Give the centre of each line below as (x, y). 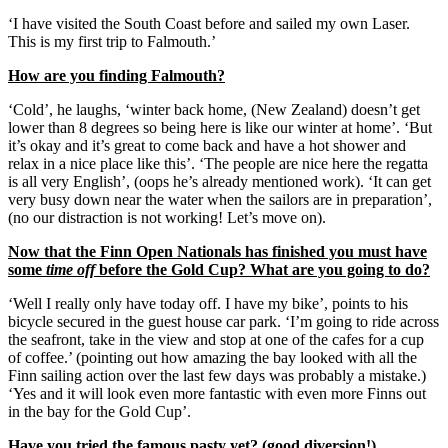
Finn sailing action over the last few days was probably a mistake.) (217, 376)
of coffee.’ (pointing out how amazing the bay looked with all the (212, 358)
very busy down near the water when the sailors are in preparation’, (220, 200)
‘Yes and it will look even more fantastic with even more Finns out (217, 394)
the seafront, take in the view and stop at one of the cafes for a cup (216, 340)
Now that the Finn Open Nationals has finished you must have (217, 252)
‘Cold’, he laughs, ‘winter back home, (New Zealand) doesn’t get (214, 110)
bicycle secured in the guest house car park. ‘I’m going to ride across (223, 322)
